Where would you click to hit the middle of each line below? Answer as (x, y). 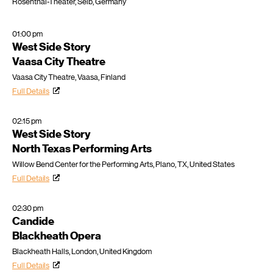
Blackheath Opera (57, 236)
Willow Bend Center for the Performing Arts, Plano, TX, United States (123, 165)
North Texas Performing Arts (82, 149)
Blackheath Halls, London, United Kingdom (82, 252)
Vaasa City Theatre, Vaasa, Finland (69, 77)
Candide (33, 222)
